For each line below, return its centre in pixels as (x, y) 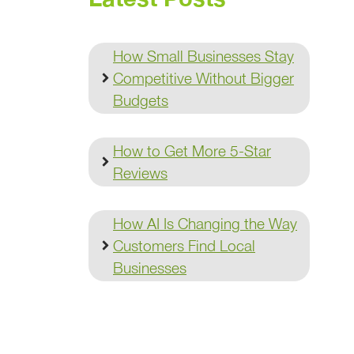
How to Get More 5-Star (192, 151)
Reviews (140, 173)
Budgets (141, 100)
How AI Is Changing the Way (205, 223)
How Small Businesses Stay (203, 56)
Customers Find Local (184, 245)
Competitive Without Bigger (203, 78)
